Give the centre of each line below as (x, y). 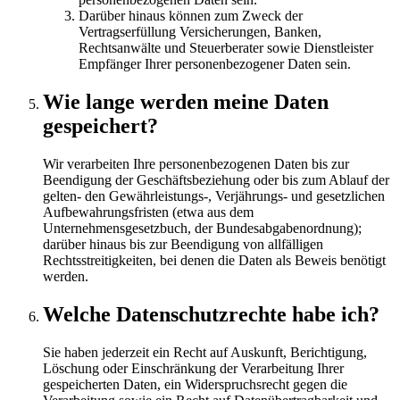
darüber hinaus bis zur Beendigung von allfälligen (183, 244)
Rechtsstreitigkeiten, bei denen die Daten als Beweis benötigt (214, 260)
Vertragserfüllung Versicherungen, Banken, (200, 32)
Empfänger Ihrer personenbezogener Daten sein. (215, 64)
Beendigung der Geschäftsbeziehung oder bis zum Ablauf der (216, 179)
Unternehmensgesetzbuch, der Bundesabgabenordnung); (202, 228)
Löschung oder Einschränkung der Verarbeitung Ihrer (193, 368)
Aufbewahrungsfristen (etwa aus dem (148, 212)
